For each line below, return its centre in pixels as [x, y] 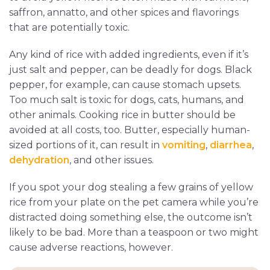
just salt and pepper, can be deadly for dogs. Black [130, 70]
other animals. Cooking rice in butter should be [122, 115]
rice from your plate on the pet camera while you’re [134, 202]
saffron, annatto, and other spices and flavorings [124, 13]
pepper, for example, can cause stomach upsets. [125, 85]
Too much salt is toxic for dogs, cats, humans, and [127, 100]
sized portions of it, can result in [86, 145]
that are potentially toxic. [69, 28]
